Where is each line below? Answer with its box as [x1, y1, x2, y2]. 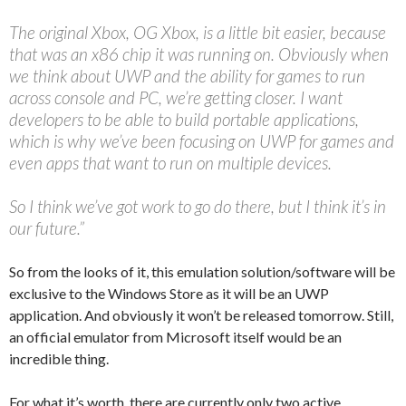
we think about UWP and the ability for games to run [9, 64, 365, 86]
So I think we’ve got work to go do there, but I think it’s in [9, 195, 386, 217]
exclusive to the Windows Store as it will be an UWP [9, 284, 329, 302]
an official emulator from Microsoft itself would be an [9, 327, 342, 345]
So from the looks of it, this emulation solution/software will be [9, 262, 395, 280]
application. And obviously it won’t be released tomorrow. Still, [9, 305, 393, 324]
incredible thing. [9, 349, 109, 367]
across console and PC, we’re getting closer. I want [9, 86, 343, 108]
